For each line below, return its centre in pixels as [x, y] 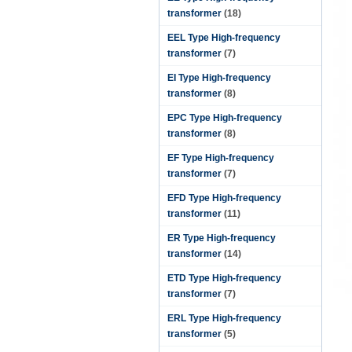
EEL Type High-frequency [224, 38]
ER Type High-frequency [222, 238]
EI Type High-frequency [219, 78]
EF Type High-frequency [221, 158]
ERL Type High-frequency [224, 318]
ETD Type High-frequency [224, 278]
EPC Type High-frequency [225, 118]
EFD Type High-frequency [224, 198]
